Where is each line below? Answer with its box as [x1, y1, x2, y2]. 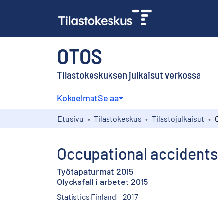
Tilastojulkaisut [152, 113, 204, 123]
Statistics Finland [57, 191, 116, 201]
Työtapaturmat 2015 [57, 165, 133, 177]
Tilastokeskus [94, 113, 142, 123]
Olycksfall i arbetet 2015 [57, 176, 148, 187]
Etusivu [57, 113, 84, 123]
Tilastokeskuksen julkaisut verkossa [57, 68, 201, 81]
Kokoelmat [57, 92, 98, 103]
